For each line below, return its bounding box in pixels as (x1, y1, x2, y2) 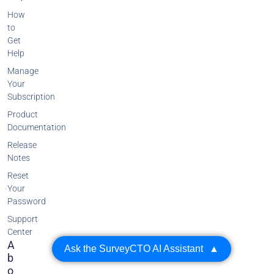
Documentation (7, 122, 67, 133)
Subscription (7, 92, 56, 102)
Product (7, 109, 39, 120)
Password (7, 196, 46, 207)
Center (7, 227, 33, 237)
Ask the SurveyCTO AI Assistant (64, 243, 203, 254)
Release (7, 140, 37, 150)
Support (7, 214, 39, 224)
